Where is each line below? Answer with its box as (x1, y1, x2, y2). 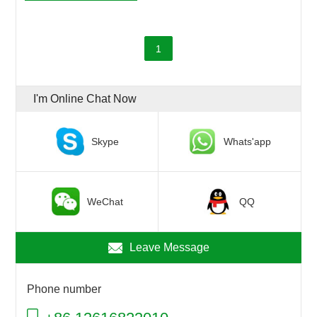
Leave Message (129, 241, 209, 254)
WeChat (86, 196, 123, 208)
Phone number (27, 283, 102, 296)
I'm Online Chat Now (33, 93, 137, 105)
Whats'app (223, 136, 271, 148)
